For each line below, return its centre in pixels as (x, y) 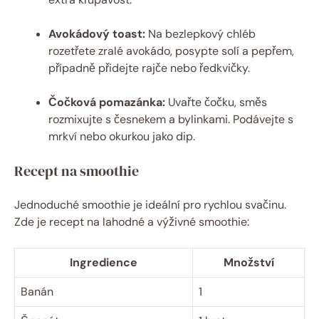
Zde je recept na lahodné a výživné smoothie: (132, 222)
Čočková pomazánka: (107, 103)
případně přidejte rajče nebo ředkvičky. (149, 68)
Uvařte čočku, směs (216, 103)
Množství (249, 263)
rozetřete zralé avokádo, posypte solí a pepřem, (171, 51)
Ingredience (104, 263)
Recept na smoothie (77, 171)
